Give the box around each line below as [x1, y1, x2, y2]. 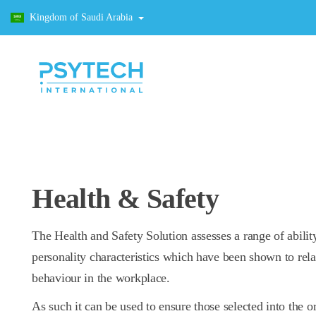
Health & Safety [32, 183, 219, 214]
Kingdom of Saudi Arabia [29, 12, 133, 23]
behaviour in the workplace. [32, 271, 170, 285]
